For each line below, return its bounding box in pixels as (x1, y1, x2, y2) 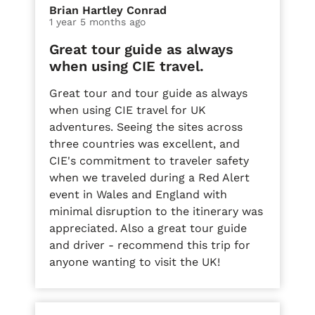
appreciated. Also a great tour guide (49, 221, 247, 235)
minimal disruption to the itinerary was (49, 204, 263, 218)
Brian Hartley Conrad (49, 3, 167, 17)
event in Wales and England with (49, 187, 227, 201)
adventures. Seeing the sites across (49, 120, 243, 134)
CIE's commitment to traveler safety (49, 153, 249, 167)
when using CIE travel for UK (49, 103, 206, 117)
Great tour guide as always (49, 40, 233, 58)
